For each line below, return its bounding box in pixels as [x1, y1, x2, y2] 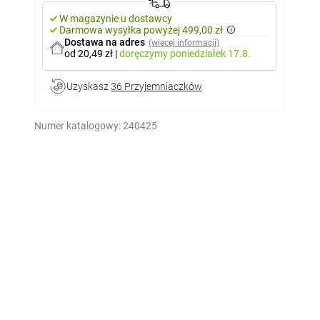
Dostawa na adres [64, 36, 145, 48]
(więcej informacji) [149, 38, 219, 48]
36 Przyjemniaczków [111, 81, 202, 92]
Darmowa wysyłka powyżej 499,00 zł [59, 24, 223, 36]
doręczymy [119, 48, 170, 59]
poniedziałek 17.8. [170, 48, 251, 59]
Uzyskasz [66, 81, 111, 92]
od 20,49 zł [64, 48, 115, 59]
